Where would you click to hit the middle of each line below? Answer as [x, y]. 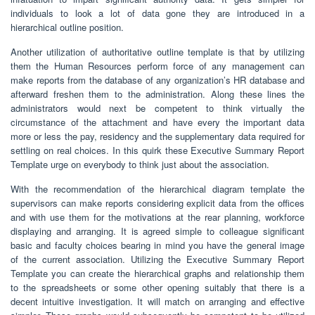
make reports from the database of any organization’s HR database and [157, 79]
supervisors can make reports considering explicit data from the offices [157, 202]
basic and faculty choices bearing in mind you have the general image [157, 245]
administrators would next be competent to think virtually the [157, 108]
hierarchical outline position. [67, 27]
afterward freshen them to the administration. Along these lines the [157, 94]
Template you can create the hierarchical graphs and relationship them [157, 273]
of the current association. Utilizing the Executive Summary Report [157, 259]
